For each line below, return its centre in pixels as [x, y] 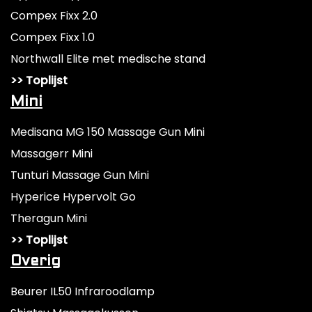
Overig [36, 262]
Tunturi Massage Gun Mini [80, 175]
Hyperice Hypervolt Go [73, 197]
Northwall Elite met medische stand [108, 59]
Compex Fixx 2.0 [54, 16]
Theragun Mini [49, 219]
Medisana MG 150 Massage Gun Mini [108, 132]
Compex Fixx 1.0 [53, 38]
